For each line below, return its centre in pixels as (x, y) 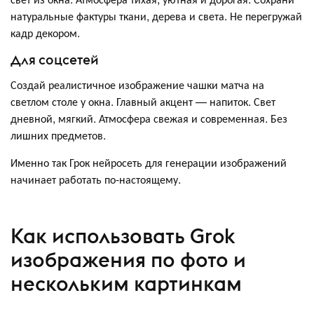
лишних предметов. (58, 135)
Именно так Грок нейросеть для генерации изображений (149, 162)
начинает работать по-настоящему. (96, 179)
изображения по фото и (128, 260)
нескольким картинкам (126, 284)
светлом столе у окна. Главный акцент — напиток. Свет (143, 101)
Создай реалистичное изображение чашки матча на (137, 84)
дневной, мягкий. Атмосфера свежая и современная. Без (149, 118)
